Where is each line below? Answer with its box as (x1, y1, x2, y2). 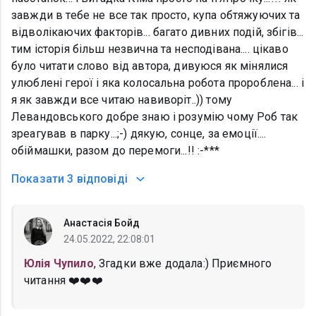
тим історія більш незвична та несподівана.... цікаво (11, 42, 288, 56)
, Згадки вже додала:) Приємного (93, 257, 272, 271)
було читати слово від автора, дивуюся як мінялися (11, 59, 288, 73)
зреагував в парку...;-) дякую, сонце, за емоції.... (11, 127, 267, 141)
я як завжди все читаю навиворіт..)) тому (11, 93, 232, 107)
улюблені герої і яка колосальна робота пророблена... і (11, 76, 305, 90)
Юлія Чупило (24, 257, 94, 271)
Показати (11, 172, 65, 186)
